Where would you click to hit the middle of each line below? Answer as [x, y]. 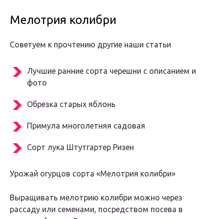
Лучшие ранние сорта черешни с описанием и [111, 71]
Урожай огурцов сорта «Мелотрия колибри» [93, 174]
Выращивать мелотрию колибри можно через [96, 198]
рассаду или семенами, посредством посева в [96, 209]
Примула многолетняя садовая [86, 126]
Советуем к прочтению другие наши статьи [90, 45]
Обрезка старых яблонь [71, 104]
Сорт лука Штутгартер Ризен [80, 147]
